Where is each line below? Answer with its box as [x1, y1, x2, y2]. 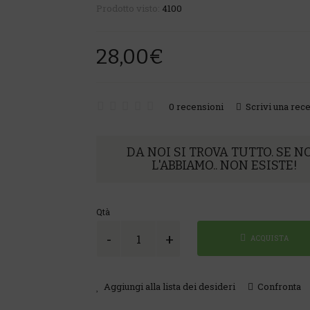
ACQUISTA [248, 234, 289, 243]
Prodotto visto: [96, 2, 162, 15]
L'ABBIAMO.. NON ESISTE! [151, 158, 298, 173]
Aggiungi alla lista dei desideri [102, 280, 235, 293]
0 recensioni [169, 100, 224, 113]
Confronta [255, 280, 301, 293]
